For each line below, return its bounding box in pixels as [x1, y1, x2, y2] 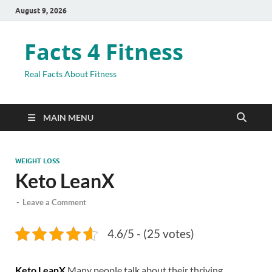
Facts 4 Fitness [24, 37, 183, 67]
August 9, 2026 [15, 5, 67, 15]
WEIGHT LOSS [15, 157, 59, 165]
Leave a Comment [22, 197, 86, 208]
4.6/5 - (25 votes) [107, 226, 194, 241]
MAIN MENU [43, 112, 93, 123]
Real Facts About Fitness [24, 69, 117, 79]
